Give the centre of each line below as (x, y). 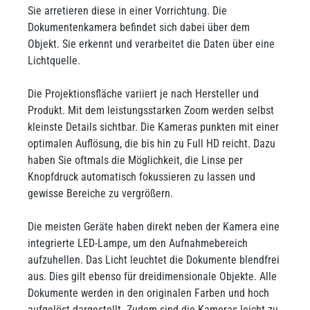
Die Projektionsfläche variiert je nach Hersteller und (143, 94)
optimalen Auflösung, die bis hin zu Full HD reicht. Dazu (152, 144)
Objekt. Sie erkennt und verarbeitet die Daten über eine (151, 44)
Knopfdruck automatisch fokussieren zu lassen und (142, 177)
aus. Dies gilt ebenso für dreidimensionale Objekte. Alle (152, 276)
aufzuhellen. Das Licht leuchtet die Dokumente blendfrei (154, 260)
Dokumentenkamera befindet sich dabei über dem (139, 27)
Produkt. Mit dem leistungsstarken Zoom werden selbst (151, 110)
